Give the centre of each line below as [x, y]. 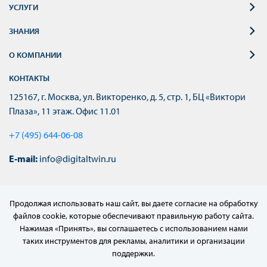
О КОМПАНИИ [35, 55]
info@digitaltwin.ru [77, 158]
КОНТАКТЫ [29, 78]
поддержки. [133, 253]
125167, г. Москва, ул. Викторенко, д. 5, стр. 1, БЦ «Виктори [127, 96]
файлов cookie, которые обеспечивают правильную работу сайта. [133, 216]
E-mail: [23, 158]
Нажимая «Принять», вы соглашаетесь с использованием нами [133, 228]
